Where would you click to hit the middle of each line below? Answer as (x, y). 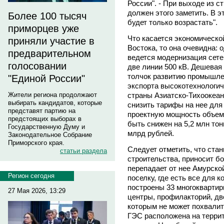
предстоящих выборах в (45, 119)
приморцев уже (43, 28)
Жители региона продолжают (52, 95)
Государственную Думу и (46, 127)
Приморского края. (36, 143)
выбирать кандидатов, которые (55, 103)
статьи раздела (83, 151)
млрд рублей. (151, 133)
